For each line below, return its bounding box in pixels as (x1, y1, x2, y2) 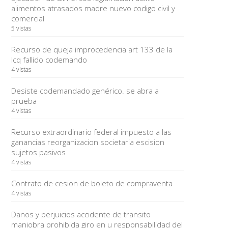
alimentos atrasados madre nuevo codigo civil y (11, 3, 175, 13)
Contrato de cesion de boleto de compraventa (11, 178, 173, 188)
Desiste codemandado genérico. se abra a (11, 85, 159, 96)
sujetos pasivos (11, 147, 66, 157)
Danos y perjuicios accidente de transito (11, 209, 151, 219)
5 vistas (11, 24, 31, 33)
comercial (11, 13, 44, 23)
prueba (11, 96, 37, 106)
